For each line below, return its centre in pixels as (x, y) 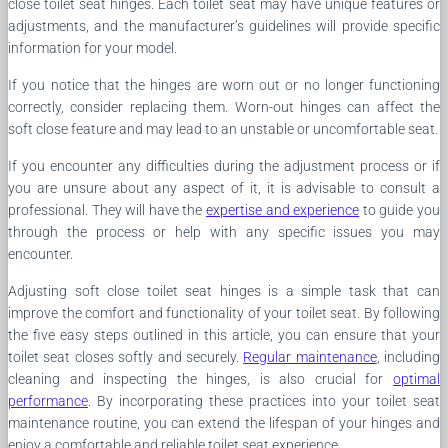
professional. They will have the (107, 209)
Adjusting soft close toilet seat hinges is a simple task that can (224, 290)
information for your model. (92, 47)
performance (48, 400)
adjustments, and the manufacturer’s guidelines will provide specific (224, 25)
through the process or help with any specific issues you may (224, 231)
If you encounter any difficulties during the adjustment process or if (224, 165)
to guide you (400, 209)
